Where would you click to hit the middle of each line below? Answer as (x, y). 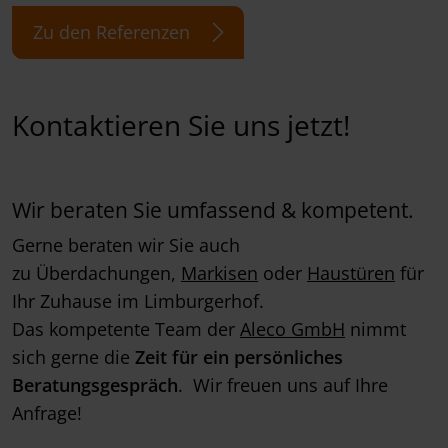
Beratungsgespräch (95, 384)
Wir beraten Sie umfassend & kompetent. (213, 209)
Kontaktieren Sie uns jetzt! (181, 124)
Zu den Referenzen (111, 31)
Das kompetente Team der (126, 328)
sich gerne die (73, 356)
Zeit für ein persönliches (239, 356)
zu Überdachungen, (96, 272)
